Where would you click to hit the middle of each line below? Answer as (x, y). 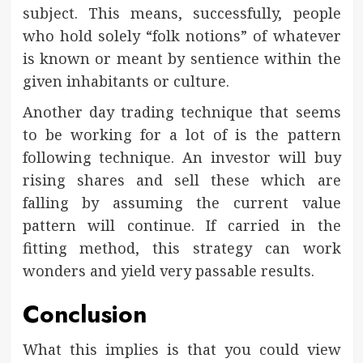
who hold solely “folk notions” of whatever (181, 35)
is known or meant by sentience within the (181, 58)
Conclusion (84, 314)
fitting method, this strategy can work (181, 248)
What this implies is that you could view (181, 349)
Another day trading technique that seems (181, 111)
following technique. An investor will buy (181, 157)
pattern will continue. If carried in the (181, 225)
